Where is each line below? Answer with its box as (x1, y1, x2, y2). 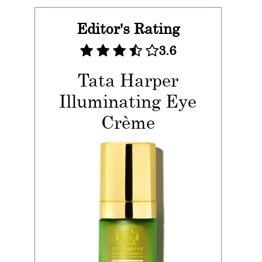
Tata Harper (77, 70, 178, 90)
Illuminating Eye (59, 91, 197, 111)
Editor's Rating (76, 20, 180, 37)
